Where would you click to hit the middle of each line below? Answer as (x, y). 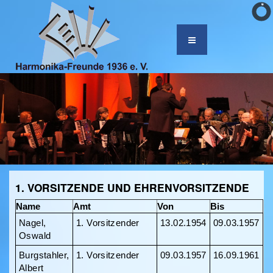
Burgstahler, (44, 255)
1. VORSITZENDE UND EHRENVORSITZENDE (132, 188)
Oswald (35, 236)
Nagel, (33, 223)
